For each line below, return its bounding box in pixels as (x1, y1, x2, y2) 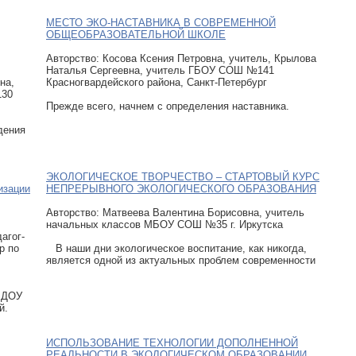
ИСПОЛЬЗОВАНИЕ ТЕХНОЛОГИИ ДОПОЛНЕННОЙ (46, 336, 298, 349)
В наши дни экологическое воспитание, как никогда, (46, 242, 307, 254)
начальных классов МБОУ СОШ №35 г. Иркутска (46, 218, 283, 230)
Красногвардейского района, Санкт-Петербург (46, 75, 267, 88)
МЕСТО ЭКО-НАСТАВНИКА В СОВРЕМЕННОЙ (46, 16, 276, 29)
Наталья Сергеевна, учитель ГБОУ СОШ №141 (46, 64, 274, 76)
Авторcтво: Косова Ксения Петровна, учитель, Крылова (46, 52, 316, 64)
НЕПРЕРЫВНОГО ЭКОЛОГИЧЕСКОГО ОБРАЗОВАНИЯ (46, 182, 316, 195)
